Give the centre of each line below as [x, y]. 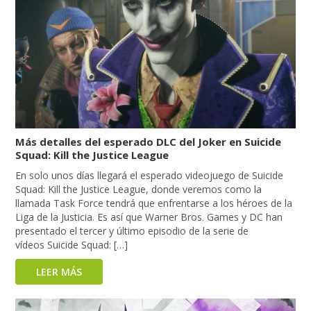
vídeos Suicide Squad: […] [72, 244]
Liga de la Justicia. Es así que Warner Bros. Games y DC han [149, 217]
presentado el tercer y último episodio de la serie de [132, 230]
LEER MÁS [59, 271]
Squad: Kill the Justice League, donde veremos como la [139, 189]
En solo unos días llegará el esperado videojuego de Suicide [150, 175]
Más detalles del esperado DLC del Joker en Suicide [149, 141]
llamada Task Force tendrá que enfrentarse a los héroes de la [154, 203]
